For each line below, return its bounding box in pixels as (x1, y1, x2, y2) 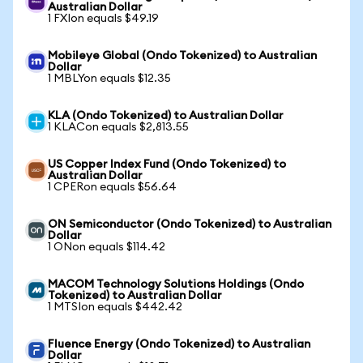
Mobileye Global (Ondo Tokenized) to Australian (48, 50, 317, 62)
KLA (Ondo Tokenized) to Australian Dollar (48, 110, 284, 122)
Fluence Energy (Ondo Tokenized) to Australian (48, 339, 310, 350)
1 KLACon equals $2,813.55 (48, 122, 189, 133)
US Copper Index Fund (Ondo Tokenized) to (48, 159, 286, 170)
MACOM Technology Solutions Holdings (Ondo (48, 279, 304, 290)
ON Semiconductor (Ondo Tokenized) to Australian (48, 219, 331, 230)
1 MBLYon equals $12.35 (48, 73, 171, 84)
